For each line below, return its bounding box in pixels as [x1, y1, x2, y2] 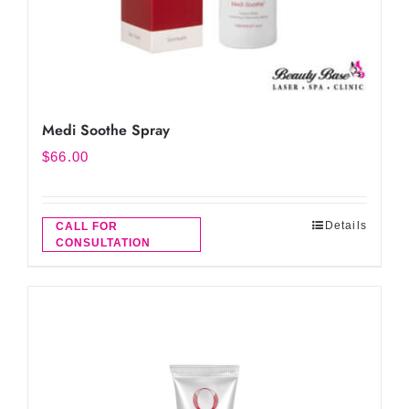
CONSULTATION [56, 236, 151, 249]
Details [324, 219, 367, 232]
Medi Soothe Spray [42, 120, 170, 141]
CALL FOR [56, 220, 118, 233]
